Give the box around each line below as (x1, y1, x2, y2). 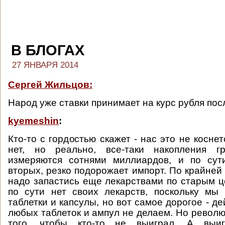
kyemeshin (8, 116, 59, 126)
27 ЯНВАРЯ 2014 (12, 60, 78, 70)
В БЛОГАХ (11, 42, 84, 58)
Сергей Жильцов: (8, 79, 92, 90)
